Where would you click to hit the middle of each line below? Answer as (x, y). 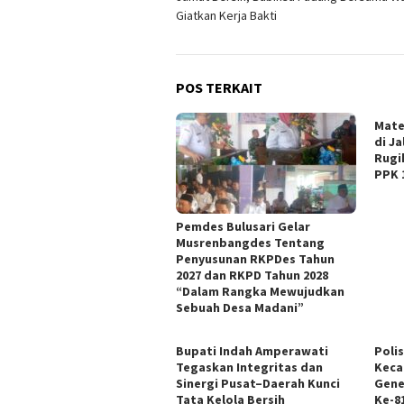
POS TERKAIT (219, 87)
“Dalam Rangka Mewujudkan (260, 291)
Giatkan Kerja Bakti (228, 15)
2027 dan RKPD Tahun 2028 (252, 275)
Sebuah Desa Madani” (240, 307)
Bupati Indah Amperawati (252, 350)
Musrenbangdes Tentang (250, 242)
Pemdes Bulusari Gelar (243, 226)
